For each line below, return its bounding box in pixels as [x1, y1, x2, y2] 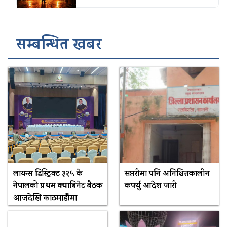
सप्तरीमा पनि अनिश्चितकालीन [124, 167, 210, 181]
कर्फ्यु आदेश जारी [124, 179, 177, 193]
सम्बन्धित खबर [16, 33, 102, 59]
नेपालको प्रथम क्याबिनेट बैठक [13, 179, 102, 193]
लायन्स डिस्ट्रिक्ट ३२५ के [13, 167, 83, 181]
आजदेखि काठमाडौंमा [13, 192, 77, 205]
